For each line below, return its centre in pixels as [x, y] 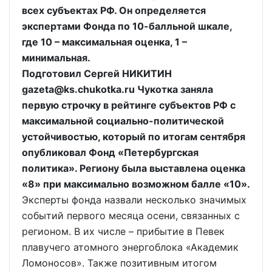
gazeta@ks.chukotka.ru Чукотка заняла [117, 89]
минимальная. [56, 58]
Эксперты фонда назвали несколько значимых [134, 200]
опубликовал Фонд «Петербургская [110, 152]
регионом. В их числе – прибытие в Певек [123, 231]
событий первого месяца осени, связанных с [131, 216]
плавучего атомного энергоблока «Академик [130, 247]
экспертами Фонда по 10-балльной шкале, [127, 26]
